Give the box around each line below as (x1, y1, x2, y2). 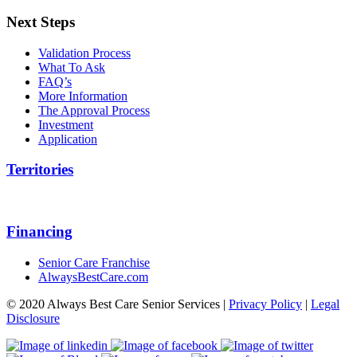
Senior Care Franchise (38, 255, 150, 269)
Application (38, 131, 97, 146)
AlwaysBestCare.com (38, 269, 148, 284)
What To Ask (38, 60, 105, 74)
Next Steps (6, 13, 75, 30)
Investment (38, 117, 93, 131)
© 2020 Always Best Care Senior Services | (6, 296, 229, 311)
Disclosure (6, 311, 60, 325)
